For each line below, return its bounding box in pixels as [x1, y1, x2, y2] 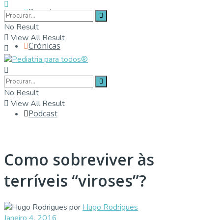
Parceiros [28, 6, 63, 17]
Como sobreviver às [4, 149, 154, 170]
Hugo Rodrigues [82, 201, 138, 213]
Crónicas [28, 40, 60, 51]
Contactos [28, 74, 66, 85]
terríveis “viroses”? [4, 170, 146, 192]
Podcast [28, 108, 57, 119]
